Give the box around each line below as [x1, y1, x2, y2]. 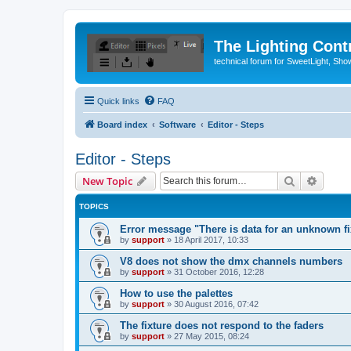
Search [295, 172, 328, 187]
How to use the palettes [120, 287, 233, 299]
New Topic [82, 173, 132, 188]
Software [159, 119, 196, 129]
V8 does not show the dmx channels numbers [120, 255, 342, 267]
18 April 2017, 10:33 [174, 234, 248, 244]
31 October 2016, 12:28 [174, 266, 264, 277]
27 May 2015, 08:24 [174, 331, 249, 341]
